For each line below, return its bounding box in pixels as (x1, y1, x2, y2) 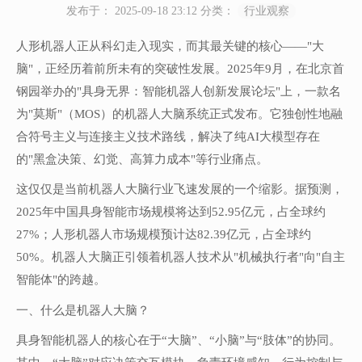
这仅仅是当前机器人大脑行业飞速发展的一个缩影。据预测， (16, 183, 343, 196)
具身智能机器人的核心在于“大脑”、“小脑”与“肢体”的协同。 (16, 334, 341, 347)
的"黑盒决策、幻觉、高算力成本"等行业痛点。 (16, 153, 268, 166)
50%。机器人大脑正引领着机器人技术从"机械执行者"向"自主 (16, 250, 345, 264)
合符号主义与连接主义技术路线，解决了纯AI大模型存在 (16, 130, 320, 143)
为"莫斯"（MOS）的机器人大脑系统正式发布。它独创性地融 (16, 107, 343, 120)
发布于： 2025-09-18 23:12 (66, 5, 200, 17)
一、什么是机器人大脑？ (16, 303, 149, 317)
